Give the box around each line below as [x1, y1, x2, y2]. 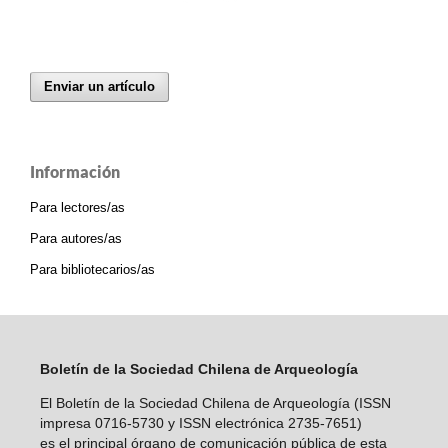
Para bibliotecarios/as [30, 261, 155, 277]
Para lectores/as [30, 199, 125, 215]
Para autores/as [30, 230, 122, 246]
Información [30, 162, 120, 181]
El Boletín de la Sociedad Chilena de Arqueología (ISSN [39, 394, 391, 411]
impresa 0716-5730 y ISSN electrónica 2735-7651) [39, 414, 362, 431]
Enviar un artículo [44, 79, 156, 94]
